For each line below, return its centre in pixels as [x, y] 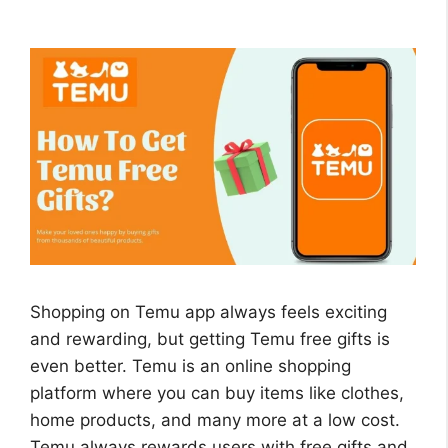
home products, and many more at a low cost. [215, 420]
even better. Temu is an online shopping [190, 366]
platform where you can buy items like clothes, [217, 393]
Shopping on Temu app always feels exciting [208, 312]
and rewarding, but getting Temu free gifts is [210, 339]
